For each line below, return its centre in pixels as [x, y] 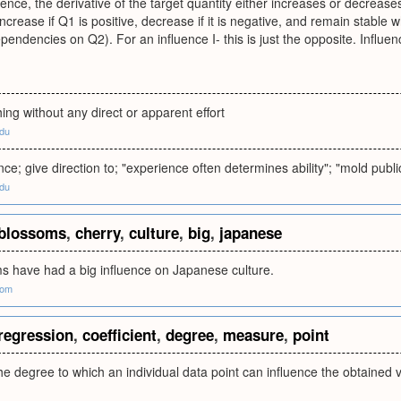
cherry [98, 233]
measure [253, 335]
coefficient [119, 335]
